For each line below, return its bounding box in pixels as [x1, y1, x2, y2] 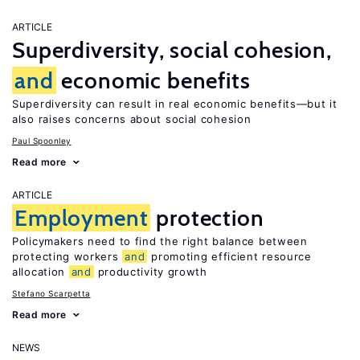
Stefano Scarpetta [12, 288, 91, 298]
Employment [14, 204, 149, 231]
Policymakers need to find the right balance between [12, 235, 308, 247]
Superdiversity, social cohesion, [12, 36, 332, 63]
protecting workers [12, 250, 123, 263]
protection [150, 204, 264, 231]
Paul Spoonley [12, 136, 72, 145]
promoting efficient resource [147, 250, 312, 263]
